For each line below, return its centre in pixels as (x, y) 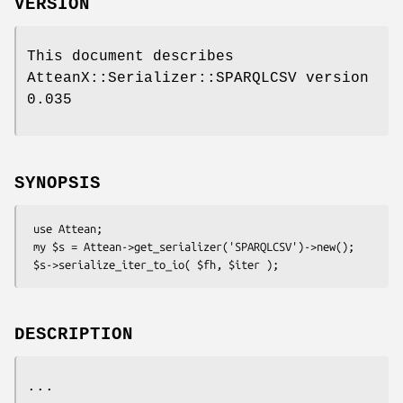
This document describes (130, 56)
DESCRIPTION (74, 335)
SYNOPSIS (58, 183)
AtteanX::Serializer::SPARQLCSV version (198, 78)
